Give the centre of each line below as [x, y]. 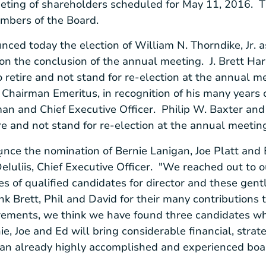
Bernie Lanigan [153, 151]
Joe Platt [217, 151]
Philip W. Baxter [202, 110]
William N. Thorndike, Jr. [195, 45]
